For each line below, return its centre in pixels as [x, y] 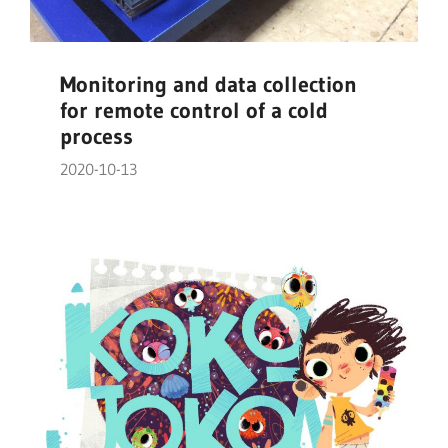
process [96, 137]
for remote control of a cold [194, 111]
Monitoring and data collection [208, 85]
